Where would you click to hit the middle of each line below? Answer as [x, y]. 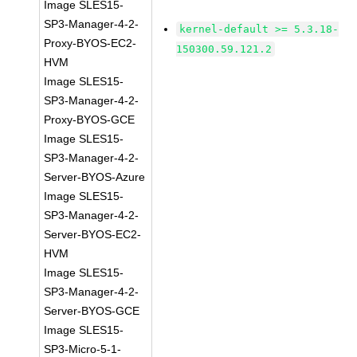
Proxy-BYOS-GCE [90, 120]
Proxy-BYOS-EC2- [90, 43]
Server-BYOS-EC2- [93, 234]
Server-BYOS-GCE [92, 311]
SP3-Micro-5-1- [83, 349]
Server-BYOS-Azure [95, 177]
